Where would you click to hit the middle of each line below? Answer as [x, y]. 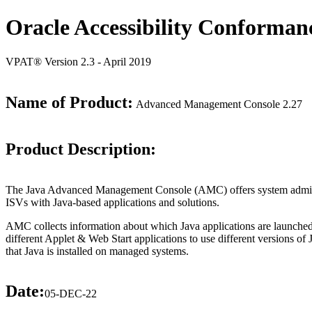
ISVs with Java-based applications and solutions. [112, 202]
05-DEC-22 [71, 293]
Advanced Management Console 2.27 [218, 104]
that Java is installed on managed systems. [97, 251]
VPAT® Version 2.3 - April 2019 [78, 61]
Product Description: [81, 149]
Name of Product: [69, 102]
